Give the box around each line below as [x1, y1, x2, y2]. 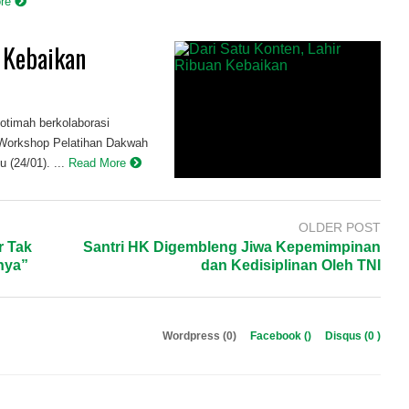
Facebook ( [249, 330, 308, 343]
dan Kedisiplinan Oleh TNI [200, 257, 381, 274]
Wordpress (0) [162, 330, 239, 343]
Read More [68, 155, 131, 170]
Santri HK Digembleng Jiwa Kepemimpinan [82, 239, 381, 256]
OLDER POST [298, 219, 381, 235]
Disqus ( [324, 330, 368, 343]
